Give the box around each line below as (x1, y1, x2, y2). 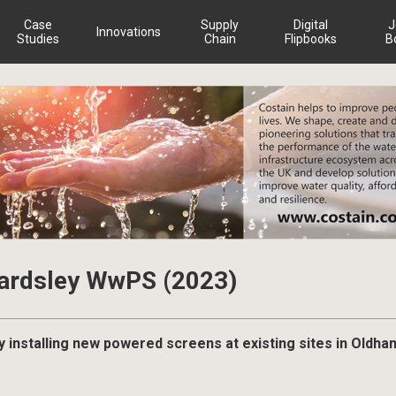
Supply (201, 18, 239, 32)
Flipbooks (285, 32, 337, 46)
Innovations (96, 25, 161, 39)
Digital (293, 18, 328, 32)
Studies (16, 32, 59, 46)
